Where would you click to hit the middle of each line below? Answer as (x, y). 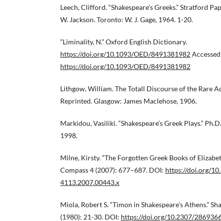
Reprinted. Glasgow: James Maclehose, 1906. (129, 101)
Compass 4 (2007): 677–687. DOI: (113, 170)
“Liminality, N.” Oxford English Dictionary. (124, 41)
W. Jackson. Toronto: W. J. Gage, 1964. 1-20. (127, 19)
